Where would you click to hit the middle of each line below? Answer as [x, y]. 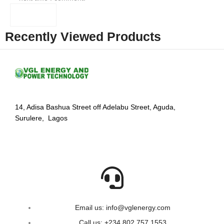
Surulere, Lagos [41, 118]
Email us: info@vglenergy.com [122, 208]
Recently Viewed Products [83, 36]
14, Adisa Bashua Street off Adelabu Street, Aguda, [95, 107]
